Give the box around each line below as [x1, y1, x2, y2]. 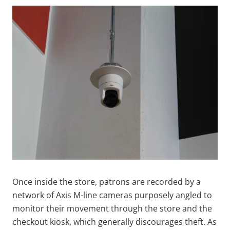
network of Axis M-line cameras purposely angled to [12, 189, 212, 201]
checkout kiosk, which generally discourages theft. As [12, 216, 217, 227]
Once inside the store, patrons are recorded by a [12, 176, 201, 187]
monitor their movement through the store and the [12, 202, 212, 214]
